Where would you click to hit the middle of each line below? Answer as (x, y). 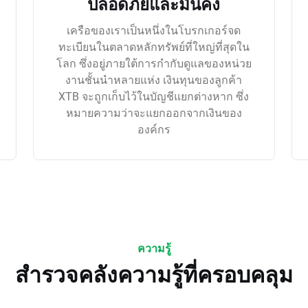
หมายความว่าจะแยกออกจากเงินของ (154, 112)
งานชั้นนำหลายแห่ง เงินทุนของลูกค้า (154, 79)
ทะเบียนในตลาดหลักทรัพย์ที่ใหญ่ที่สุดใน (154, 46)
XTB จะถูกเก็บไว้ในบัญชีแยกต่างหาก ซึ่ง (154, 96)
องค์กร (154, 129)
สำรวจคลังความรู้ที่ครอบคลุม (154, 274)
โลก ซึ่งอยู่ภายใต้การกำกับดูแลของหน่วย (154, 63)
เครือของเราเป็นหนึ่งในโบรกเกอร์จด (154, 30)
